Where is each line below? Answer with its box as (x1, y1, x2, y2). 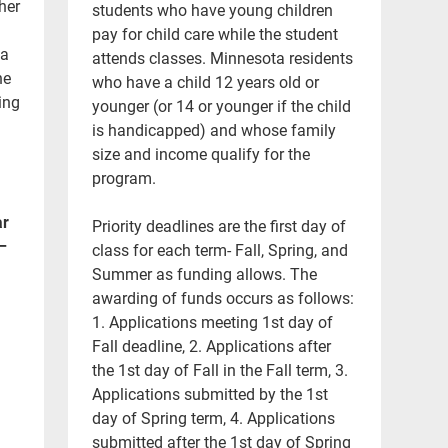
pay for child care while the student (92, 22, 339, 44)
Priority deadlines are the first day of (92, 214, 347, 236)
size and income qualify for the (92, 142, 311, 164)
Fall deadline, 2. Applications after (92, 334, 332, 356)
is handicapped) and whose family (92, 118, 337, 140)
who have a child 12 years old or (92, 70, 320, 92)
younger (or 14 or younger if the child (92, 94, 352, 116)
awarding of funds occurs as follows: (92, 286, 355, 308)
